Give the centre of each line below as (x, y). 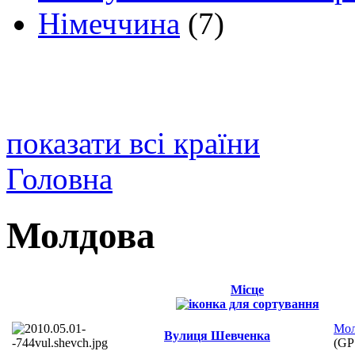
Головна (59, 179)
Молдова (81, 235)
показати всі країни (133, 143)
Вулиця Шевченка (217, 336)
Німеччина (109, 24)
